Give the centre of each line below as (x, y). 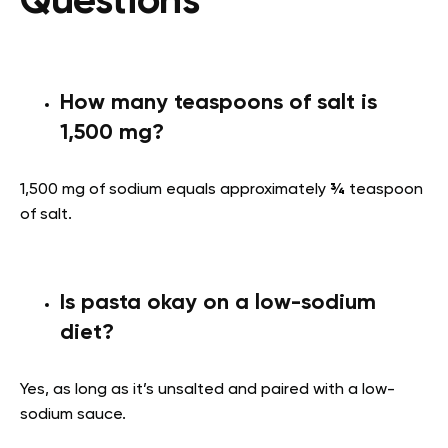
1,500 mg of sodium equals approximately (175, 189)
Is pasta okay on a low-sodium (218, 302)
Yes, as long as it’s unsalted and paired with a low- (207, 389)
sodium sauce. (73, 414)
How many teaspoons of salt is (218, 102)
